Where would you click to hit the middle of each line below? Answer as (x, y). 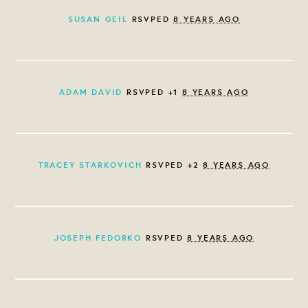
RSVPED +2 (173, 164)
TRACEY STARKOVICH (90, 164)
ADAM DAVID (91, 91)
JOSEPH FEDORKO (98, 237)
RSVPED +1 (152, 91)
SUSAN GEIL (98, 19)
